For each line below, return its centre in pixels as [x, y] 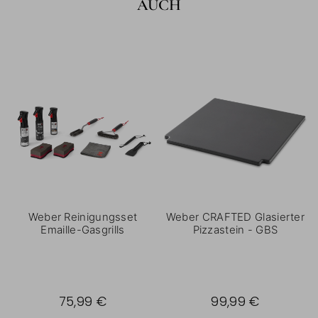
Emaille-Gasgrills [83, 229]
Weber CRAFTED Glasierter [235, 216]
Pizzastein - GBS [235, 229]
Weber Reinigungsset [83, 216]
